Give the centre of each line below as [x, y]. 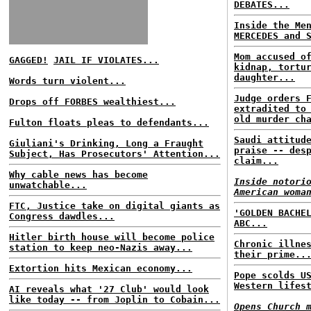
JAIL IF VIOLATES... [106, 60]
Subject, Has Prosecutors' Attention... [115, 154]
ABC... [251, 223]
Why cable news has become [78, 175]
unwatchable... [48, 185]
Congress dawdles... [62, 216]
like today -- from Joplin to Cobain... [115, 300]
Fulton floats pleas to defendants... [109, 123]
